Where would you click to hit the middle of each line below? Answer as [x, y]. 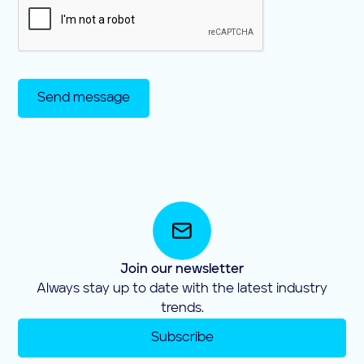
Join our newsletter [182, 269]
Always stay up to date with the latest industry [182, 289]
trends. [182, 308]
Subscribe [182, 338]
